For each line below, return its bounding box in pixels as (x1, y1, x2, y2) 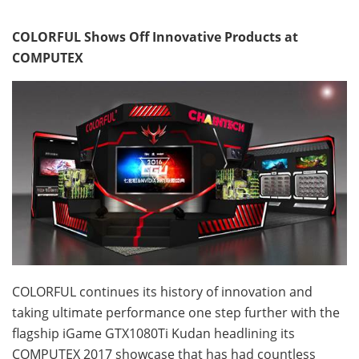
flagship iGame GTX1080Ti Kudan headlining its (12, 324, 295, 342)
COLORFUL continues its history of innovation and (12, 282, 313, 301)
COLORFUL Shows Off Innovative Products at (12, 27, 298, 46)
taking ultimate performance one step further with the (12, 303, 340, 321)
